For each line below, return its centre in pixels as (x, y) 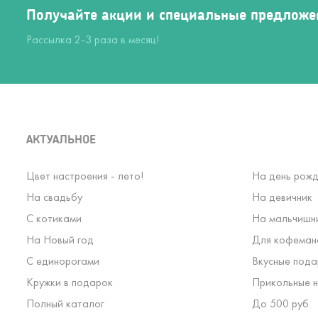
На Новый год (60, 240)
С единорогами (63, 261)
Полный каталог (65, 303)
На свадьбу (54, 197)
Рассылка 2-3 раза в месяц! (93, 39)
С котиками (54, 218)
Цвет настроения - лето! (85, 176)
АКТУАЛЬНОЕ (61, 139)
